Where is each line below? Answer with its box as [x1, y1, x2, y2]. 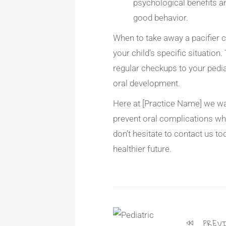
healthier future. [113, 144, 172, 154]
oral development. [113, 78, 181, 88]
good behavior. [133, 13, 189, 23]
